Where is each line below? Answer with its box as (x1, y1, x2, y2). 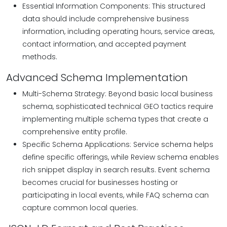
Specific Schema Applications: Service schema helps (22, 139, 213, 149)
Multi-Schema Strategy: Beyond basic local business (22, 89, 213, 99)
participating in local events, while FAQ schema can (22, 190, 209, 200)
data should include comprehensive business (22, 14, 189, 24)
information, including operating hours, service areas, (22, 26, 214, 36)
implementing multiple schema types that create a (22, 114, 208, 124)
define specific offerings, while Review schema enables (22, 152, 219, 162)
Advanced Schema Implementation (6, 70, 188, 85)
